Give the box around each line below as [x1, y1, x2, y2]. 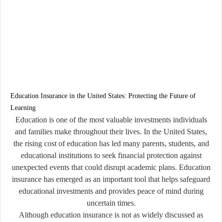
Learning [10, 104, 36, 111]
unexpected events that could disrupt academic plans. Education [11, 163, 211, 171]
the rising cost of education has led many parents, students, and [13, 139, 209, 148]
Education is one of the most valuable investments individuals [15, 115, 207, 124]
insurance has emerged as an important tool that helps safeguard [12, 174, 210, 183]
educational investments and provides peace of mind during [18, 186, 204, 195]
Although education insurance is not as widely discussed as [19, 210, 203, 219]
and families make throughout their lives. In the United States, [15, 127, 207, 136]
